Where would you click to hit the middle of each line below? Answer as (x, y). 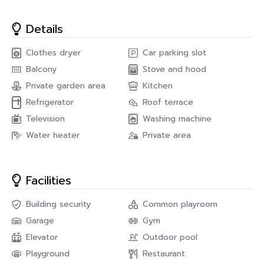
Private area (167, 135)
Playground (48, 254)
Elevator (42, 237)
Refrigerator (50, 102)
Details (44, 29)
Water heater (53, 135)
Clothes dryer (53, 53)
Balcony (41, 69)
